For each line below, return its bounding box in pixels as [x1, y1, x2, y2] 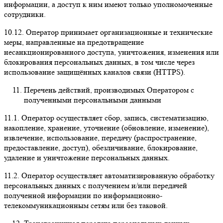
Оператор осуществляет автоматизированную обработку [19, 170, 215, 180]
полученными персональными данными [24, 95, 161, 105]
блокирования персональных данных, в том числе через [4, 57, 195, 67]
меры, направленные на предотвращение [4, 37, 144, 47]
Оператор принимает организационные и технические [24, 27, 213, 37]
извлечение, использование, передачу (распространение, [4, 132, 197, 142]
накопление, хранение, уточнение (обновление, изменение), [4, 122, 209, 132]
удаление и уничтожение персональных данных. [4, 152, 170, 162]
